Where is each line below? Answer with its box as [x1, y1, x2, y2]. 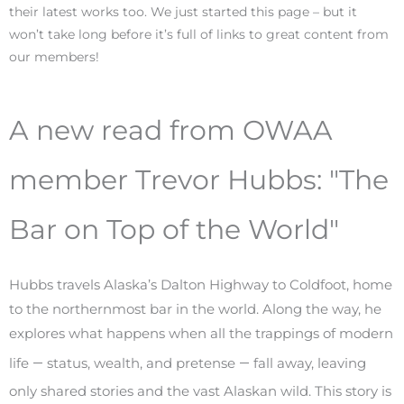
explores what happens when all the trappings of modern [9, 325, 393, 343]
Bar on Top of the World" [9, 213, 339, 247]
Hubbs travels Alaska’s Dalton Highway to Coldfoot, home [9, 276, 392, 294]
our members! [9, 49, 99, 64]
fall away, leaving [253, 354, 366, 372]
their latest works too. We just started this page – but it [9, 4, 357, 19]
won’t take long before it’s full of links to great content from [9, 26, 389, 41]
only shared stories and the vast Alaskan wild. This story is [9, 382, 391, 400]
